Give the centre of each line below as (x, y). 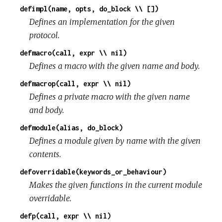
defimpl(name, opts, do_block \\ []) (89, 9)
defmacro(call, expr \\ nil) (73, 53)
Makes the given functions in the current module (116, 185)
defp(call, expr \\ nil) (65, 216)
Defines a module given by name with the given (115, 141)
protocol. (45, 35)
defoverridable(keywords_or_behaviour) (93, 172)
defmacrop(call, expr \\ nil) (75, 84)
